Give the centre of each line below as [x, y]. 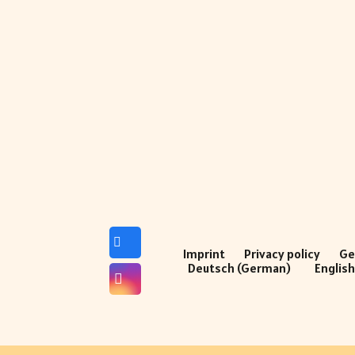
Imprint [204, 254]
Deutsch [211, 268]
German [263, 268]
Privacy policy [282, 254]
